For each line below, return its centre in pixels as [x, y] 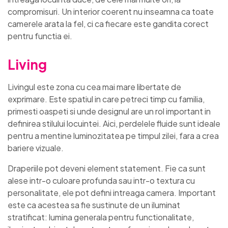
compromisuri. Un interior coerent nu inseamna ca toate [111, 11]
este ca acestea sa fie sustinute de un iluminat [94, 205]
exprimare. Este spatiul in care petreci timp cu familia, [106, 99]
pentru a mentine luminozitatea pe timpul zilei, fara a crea [113, 135]
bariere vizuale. [36, 148]
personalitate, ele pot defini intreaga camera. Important [112, 192]
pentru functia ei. [40, 36]
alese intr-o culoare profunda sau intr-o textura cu [101, 180]
